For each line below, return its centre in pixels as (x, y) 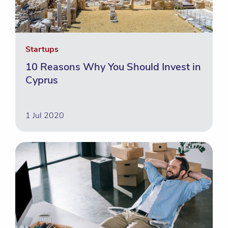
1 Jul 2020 (45, 116)
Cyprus (42, 80)
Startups (42, 49)
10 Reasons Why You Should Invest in (113, 67)
